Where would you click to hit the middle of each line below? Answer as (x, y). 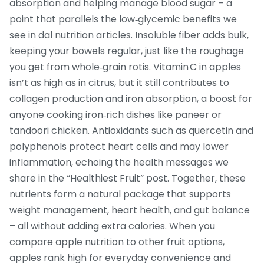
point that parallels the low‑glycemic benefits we (123, 19)
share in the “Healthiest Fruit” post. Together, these (128, 179)
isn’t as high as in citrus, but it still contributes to (119, 83)
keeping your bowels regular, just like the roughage (127, 51)
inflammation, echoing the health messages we (119, 163)
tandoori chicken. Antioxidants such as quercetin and (131, 131)
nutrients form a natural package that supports (120, 194)
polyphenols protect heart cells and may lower (119, 147)
